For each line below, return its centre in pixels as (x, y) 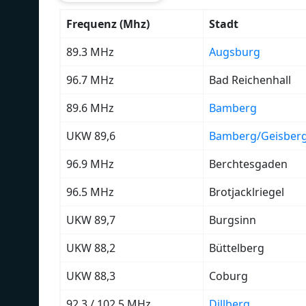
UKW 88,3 (91, 276)
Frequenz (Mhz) (108, 24)
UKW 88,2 (91, 248)
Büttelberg (237, 248)
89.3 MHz (90, 52)
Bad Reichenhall (250, 80)
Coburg (228, 276)
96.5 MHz (90, 192)
